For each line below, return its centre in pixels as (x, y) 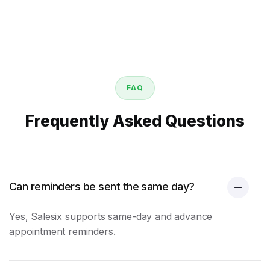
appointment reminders (61, 231)
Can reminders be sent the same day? (102, 187)
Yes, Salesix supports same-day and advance (111, 216)
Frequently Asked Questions (135, 121)
